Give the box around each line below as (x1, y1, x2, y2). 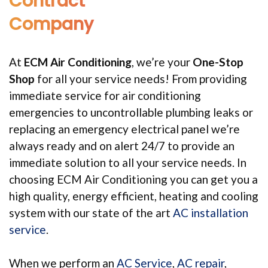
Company (9, 12, 93, 36)
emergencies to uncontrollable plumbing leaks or (9, 105, 253, 119)
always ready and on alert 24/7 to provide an (9, 138, 234, 153)
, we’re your (132, 54, 193, 69)
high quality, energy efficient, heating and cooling (9, 188, 258, 203)
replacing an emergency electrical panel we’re (9, 121, 240, 136)
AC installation (173, 205, 248, 220)
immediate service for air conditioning (9, 88, 201, 102)
